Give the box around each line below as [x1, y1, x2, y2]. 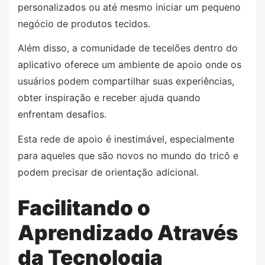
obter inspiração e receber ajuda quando [18, 92, 201, 104]
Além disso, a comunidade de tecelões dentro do [18, 42, 238, 54]
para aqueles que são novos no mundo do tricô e [18, 149, 238, 161]
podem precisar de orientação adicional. [18, 166, 199, 178]
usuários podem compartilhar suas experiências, [18, 75, 234, 88]
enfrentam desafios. [18, 108, 106, 121]
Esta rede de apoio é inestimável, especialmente [18, 132, 234, 145]
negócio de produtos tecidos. [18, 17, 150, 30]
